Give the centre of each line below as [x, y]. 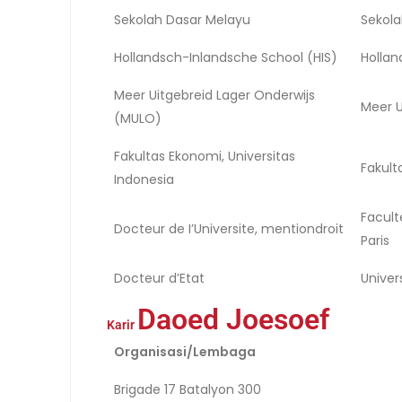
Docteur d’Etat [160, 278]
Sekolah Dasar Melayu [183, 19]
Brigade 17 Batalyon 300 [188, 389]
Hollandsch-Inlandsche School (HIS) [226, 57]
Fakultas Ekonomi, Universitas [205, 156]
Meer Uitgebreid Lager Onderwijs [215, 95]
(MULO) [138, 118]
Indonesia [144, 179]
